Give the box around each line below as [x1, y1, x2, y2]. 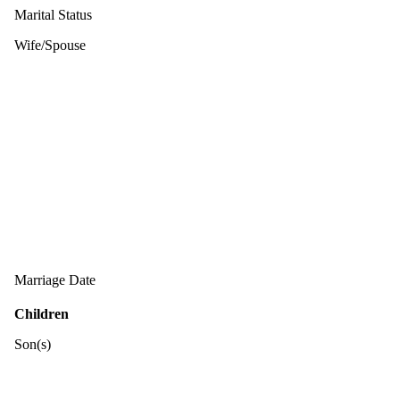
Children [14, 305, 69, 321]
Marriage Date [14, 271, 96, 287]
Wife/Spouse [14, 37, 86, 53]
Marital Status [14, 6, 92, 22]
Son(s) [14, 336, 51, 352]
